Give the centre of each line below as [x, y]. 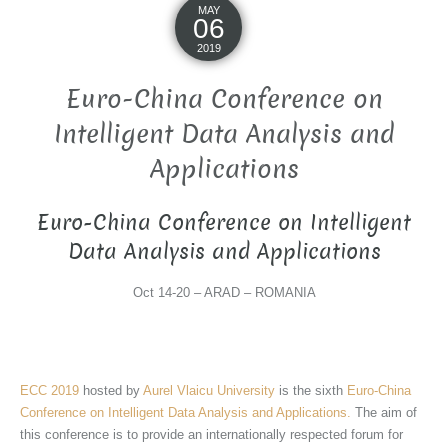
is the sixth [311, 390]
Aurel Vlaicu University [209, 390]
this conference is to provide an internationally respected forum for [211, 434]
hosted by [111, 390]
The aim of [384, 412]
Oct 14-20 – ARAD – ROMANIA [224, 292]
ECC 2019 [49, 390]
